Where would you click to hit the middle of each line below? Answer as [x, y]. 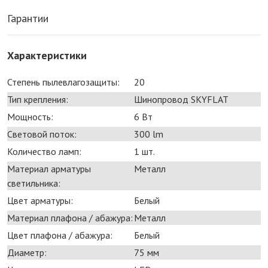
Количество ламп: [44, 151]
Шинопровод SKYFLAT [181, 99]
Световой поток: [42, 134]
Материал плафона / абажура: [70, 217]
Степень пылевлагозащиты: [63, 82]
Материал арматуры [49, 168]
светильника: [34, 183]
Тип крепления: [38, 99]
